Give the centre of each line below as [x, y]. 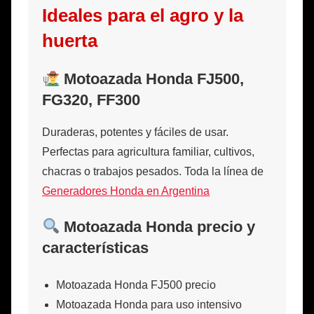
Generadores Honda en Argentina [126, 191]
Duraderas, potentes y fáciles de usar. [135, 132]
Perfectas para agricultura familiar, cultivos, [148, 151]
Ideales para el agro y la [143, 16]
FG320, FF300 [91, 100]
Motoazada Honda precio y [158, 226]
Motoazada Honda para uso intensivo [149, 304]
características [95, 247]
